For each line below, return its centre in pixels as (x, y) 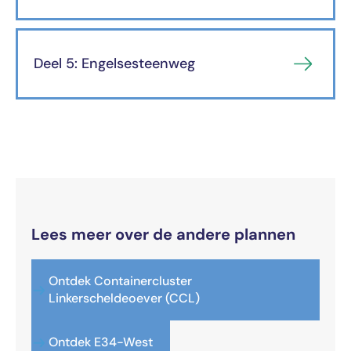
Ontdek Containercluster (120, 281)
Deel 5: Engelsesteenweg (114, 64)
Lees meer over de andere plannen (163, 235)
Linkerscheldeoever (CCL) (124, 299)
